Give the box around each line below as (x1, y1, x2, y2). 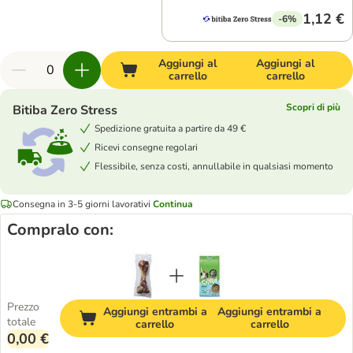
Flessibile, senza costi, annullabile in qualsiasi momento (95, 159, 333, 173)
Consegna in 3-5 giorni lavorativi (13, 197, 150, 210)
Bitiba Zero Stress (13, 102, 117, 119)
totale (7, 314, 35, 329)
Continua (153, 197, 193, 210)
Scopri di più (286, 101, 340, 113)
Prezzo (7, 299, 39, 314)
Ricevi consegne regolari (95, 140, 198, 154)
